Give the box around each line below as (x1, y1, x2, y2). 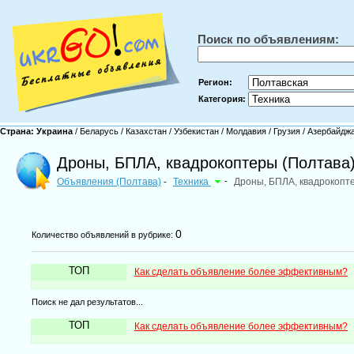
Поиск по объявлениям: (198, 32, 339, 46)
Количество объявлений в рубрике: (32, 230, 175, 239)
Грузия (271, 126, 303, 136)
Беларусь (77, 126, 121, 136)
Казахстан (123, 126, 169, 136)
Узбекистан (171, 126, 221, 136)
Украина (36, 126, 75, 136)
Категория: (198, 94, 246, 104)
